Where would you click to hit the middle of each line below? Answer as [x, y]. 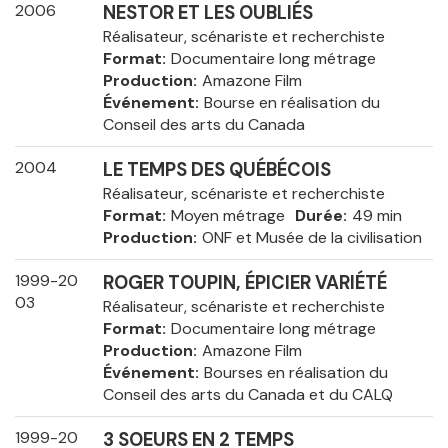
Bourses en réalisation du [295, 373]
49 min [376, 216]
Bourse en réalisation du [291, 103]
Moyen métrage [227, 216]
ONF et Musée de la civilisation [311, 238]
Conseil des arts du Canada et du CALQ [247, 395]
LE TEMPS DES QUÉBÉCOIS [216, 170]
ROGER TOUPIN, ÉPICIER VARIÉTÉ [244, 283]
